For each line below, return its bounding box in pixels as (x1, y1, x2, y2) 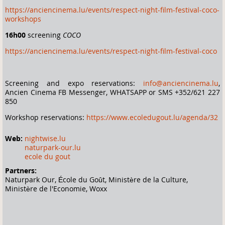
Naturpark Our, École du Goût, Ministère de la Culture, (5, 174, 188, 184)
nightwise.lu (25, 133, 66, 143)
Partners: (5, 165, 39, 175)
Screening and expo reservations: (5, 78, 143, 88)
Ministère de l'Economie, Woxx (5, 183, 107, 193)
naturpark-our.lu (25, 142, 81, 152)
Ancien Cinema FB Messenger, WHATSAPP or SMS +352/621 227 (5, 87, 220, 97)
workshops (5, 14, 43, 24)
